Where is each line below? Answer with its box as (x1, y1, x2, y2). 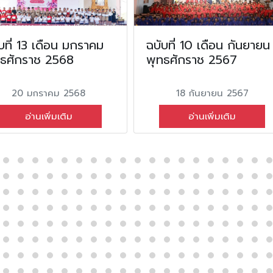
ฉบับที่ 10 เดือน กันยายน (146, 35, 270, 54)
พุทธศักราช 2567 (146, 50, 237, 69)
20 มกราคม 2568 (12, 86, 86, 100)
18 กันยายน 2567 (175, 86, 249, 100)
